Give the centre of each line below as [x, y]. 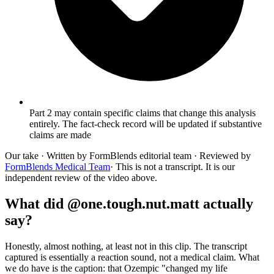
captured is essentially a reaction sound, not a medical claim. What [132, 257]
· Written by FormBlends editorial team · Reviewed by [145, 155]
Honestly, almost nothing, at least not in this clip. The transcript [126, 246]
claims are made [60, 135]
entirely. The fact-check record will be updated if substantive [146, 124]
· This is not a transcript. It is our [172, 166]
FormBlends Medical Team [57, 166]
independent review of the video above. [81, 177]
